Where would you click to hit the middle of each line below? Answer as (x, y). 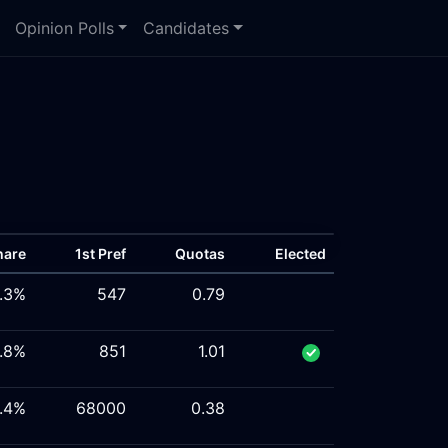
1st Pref (100, 253)
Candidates (186, 28)
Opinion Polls (64, 28)
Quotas (200, 253)
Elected (300, 253)
